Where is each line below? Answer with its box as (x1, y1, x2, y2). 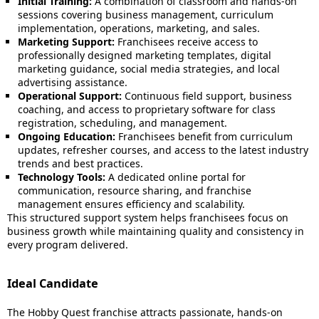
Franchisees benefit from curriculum (115, 130, 293, 143)
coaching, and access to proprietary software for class (18, 103, 276, 116)
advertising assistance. (18, 75, 127, 89)
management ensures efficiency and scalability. (18, 197, 245, 211)
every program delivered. (7, 238, 128, 251)
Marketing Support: (18, 35, 115, 48)
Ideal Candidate (7, 276, 98, 291)
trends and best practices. (18, 157, 143, 170)
